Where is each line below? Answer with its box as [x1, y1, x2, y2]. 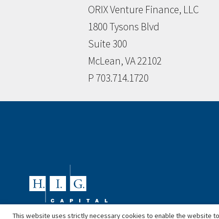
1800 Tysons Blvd [88, 20, 159, 34]
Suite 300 [88, 37, 127, 51]
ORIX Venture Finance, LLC [88, 3, 199, 17]
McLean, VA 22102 [88, 54, 162, 68]
